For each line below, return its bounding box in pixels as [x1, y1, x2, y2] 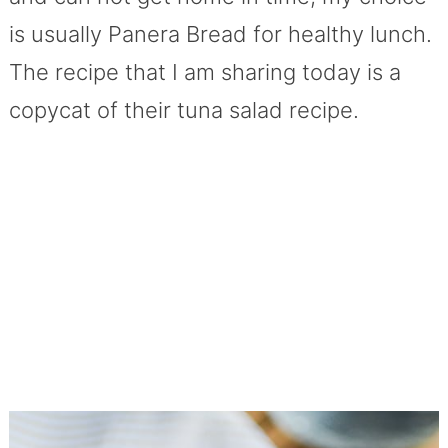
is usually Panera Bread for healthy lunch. [8, 20, 432, 47]
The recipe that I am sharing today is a [8, 58, 401, 85]
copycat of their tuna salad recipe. [8, 96, 359, 123]
